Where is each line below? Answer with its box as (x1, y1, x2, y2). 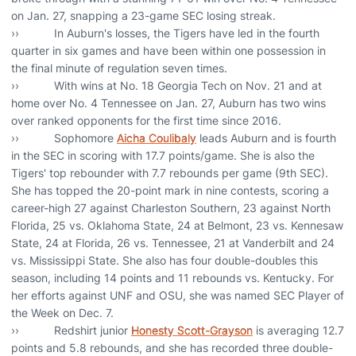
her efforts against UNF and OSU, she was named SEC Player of (11, 288, 344, 302)
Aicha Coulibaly (117, 131, 196, 145)
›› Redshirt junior (11, 323, 131, 337)
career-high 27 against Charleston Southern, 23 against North (11, 201, 331, 215)
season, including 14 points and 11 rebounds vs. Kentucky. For (11, 271, 334, 284)
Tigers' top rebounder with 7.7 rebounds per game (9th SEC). (11, 166, 328, 180)
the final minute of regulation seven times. (11, 61, 227, 75)
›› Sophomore (11, 131, 117, 145)
